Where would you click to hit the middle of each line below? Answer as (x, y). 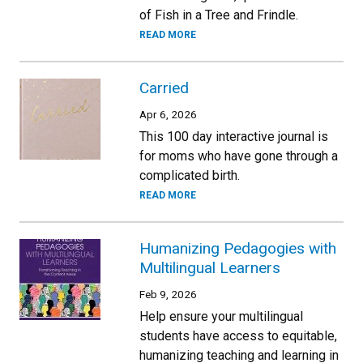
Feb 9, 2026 (168, 294)
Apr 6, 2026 (168, 114)
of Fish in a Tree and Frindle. (219, 15)
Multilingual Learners (210, 267)
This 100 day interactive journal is (234, 136)
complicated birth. (190, 175)
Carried (164, 88)
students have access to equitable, (238, 335)
